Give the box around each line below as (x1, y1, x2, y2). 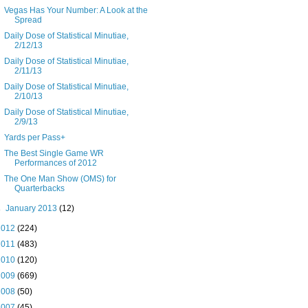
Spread (14, 15, 42, 25)
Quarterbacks (14, 184, 65, 194)
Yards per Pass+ (3, 133, 65, 143)
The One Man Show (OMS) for (3, 174, 116, 184)
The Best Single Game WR (3, 148, 104, 159)
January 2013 (5, 203, 60, 214)
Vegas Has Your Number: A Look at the (3, 5, 148, 16)
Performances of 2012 (14, 158, 97, 168)
